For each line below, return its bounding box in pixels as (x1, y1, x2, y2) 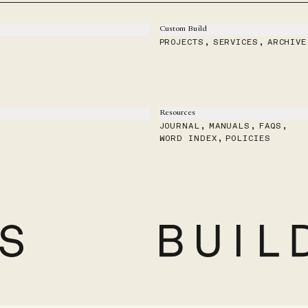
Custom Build (159, 25, 207, 34)
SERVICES (212, 36, 258, 47)
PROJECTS (159, 36, 204, 47)
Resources (159, 109, 196, 118)
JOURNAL (159, 120, 200, 131)
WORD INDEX (159, 133, 217, 143)
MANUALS (208, 120, 251, 131)
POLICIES (225, 133, 271, 143)
